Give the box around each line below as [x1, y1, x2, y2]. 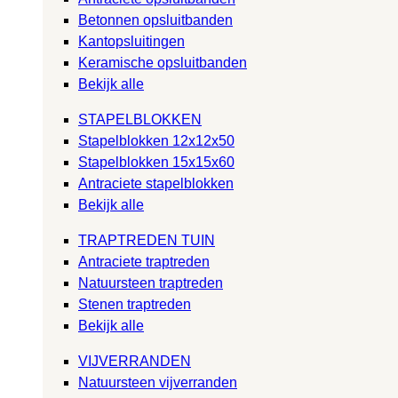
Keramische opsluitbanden [78, 54, 247, 70]
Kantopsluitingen [78, 33, 185, 49]
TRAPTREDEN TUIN [78, 232, 215, 248]
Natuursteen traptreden [78, 275, 223, 291]
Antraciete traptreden [78, 253, 210, 269]
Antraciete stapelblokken [78, 175, 234, 191]
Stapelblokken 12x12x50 [78, 132, 235, 148]
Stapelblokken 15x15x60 [78, 154, 235, 170]
